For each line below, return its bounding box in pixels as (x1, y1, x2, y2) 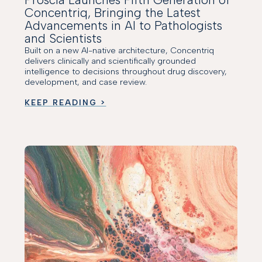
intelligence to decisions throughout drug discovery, (25, 66, 227, 77)
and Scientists (25, 31, 102, 46)
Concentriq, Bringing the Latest (25, 5, 201, 20)
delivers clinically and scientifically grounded (25, 56, 196, 67)
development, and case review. (25, 77, 147, 88)
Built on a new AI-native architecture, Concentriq (25, 45, 215, 56)
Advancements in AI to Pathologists (25, 18, 223, 33)
